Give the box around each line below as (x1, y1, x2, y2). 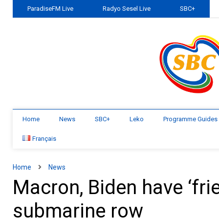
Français (32, 135, 57, 142)
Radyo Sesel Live (103, 5, 151, 12)
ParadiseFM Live (27, 5, 74, 12)
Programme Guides (163, 115, 218, 123)
